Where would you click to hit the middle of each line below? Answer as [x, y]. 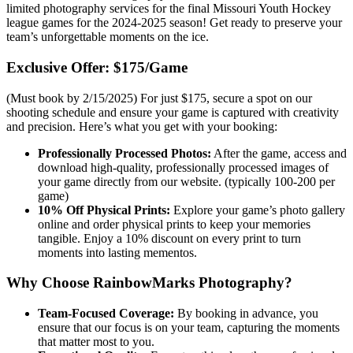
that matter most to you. [96, 342]
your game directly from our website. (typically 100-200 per [186, 181]
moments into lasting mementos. [117, 252]
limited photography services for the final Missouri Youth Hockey [169, 9]
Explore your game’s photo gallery [258, 210]
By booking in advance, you [246, 314]
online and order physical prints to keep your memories [174, 224]
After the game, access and [279, 153]
